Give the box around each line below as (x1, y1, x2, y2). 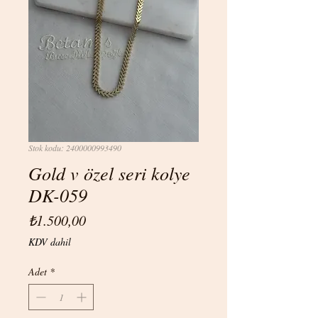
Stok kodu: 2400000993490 (28, 142, 121, 154)
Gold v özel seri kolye (28, 160, 190, 186)
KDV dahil (28, 235, 71, 249)
